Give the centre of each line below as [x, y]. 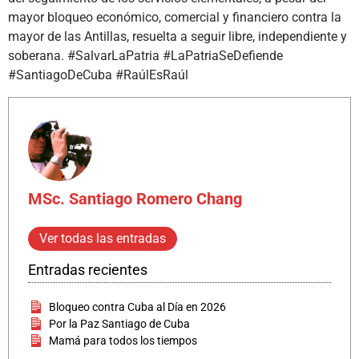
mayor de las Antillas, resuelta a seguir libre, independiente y [177, 37]
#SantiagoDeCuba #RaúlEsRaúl [98, 75]
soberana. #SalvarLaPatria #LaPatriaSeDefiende [145, 56]
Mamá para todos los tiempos [123, 340]
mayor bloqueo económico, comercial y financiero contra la [175, 18]
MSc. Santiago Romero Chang [135, 198]
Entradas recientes [88, 269]
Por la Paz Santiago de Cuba [120, 323]
